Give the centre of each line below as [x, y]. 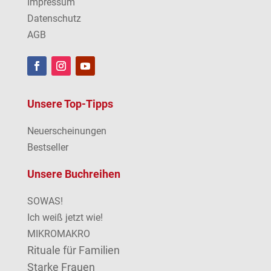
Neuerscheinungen [67, 131]
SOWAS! [45, 201]
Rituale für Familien [73, 250]
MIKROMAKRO [58, 234]
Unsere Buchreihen [73, 174]
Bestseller [47, 148]
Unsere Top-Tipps [70, 104]
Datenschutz [54, 19]
